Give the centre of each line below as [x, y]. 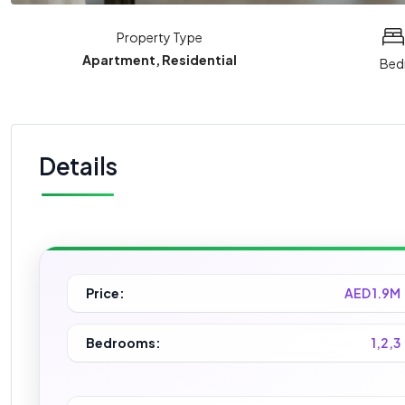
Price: [105, 292]
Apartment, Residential [160, 59]
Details [78, 165]
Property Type [160, 37]
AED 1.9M [373, 292]
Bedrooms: [123, 342]
